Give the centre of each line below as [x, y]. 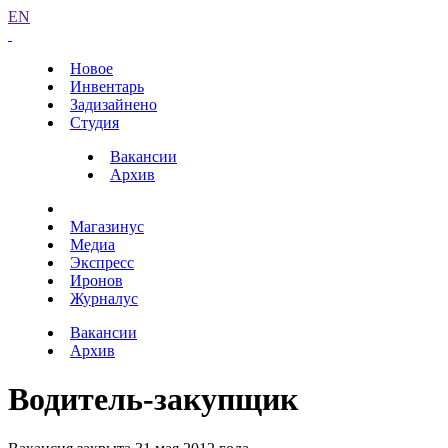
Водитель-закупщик [153, 399]
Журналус [104, 298]
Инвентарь [107, 86]
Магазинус [107, 226]
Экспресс [102, 262]
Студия [94, 122]
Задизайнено [113, 104]
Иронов [96, 280]
